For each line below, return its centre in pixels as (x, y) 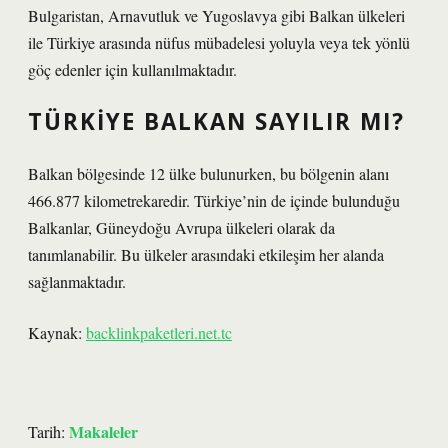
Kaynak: (57, 332)
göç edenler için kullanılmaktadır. (132, 69)
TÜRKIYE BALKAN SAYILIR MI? (216, 121)
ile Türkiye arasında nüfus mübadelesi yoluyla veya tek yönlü (219, 42)
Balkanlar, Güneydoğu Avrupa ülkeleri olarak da (181, 227)
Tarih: (48, 431)
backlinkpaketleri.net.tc (159, 332)
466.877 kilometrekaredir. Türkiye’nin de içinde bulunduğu (214, 200)
